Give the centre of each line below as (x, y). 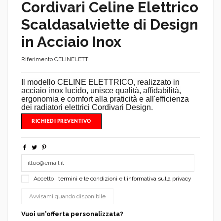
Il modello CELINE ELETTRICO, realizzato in (100, 82)
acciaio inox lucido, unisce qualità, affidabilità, (101, 90)
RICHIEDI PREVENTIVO (61, 122)
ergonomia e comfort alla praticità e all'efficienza (105, 99)
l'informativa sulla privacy (158, 178)
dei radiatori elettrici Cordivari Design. (87, 107)
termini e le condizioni (88, 178)
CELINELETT (71, 59)
